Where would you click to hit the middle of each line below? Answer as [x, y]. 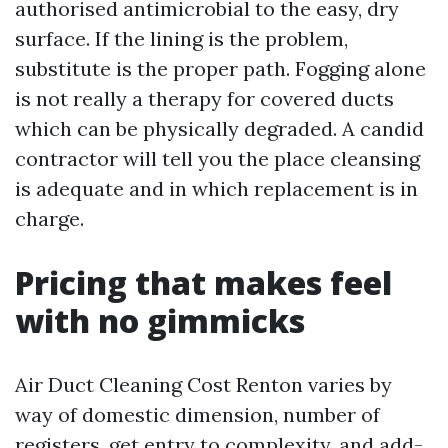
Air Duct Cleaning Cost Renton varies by [203, 384]
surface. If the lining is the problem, [181, 38]
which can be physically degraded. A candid [219, 128]
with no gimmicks [160, 320]
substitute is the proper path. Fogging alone [220, 68]
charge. [49, 218]
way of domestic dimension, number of [197, 414]
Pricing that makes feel [203, 282]
